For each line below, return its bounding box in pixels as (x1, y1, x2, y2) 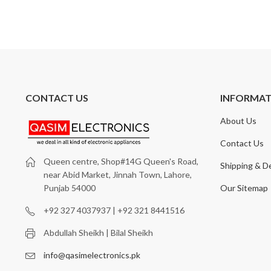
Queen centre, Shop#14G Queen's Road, (43, 156, 198, 166)
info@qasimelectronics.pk (43, 250, 140, 260)
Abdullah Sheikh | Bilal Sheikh (43, 227, 153, 238)
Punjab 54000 (43, 183, 96, 193)
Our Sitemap (220, 182, 269, 193)
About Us (220, 115, 257, 126)
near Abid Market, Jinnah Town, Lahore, (43, 169, 192, 180)
